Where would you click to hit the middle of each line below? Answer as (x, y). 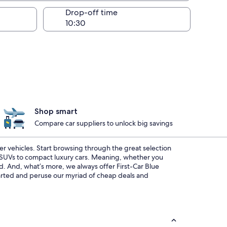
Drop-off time (91, 12)
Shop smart (56, 111)
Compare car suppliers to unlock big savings (104, 123)
